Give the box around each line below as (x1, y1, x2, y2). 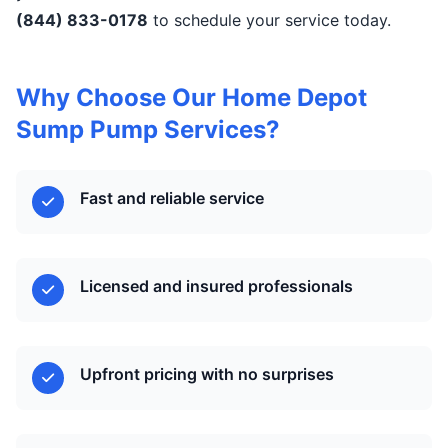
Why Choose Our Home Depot (16, 83, 367, 112)
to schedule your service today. (148, 10, 391, 30)
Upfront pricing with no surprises (80, 364, 334, 384)
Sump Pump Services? (16, 115, 280, 144)
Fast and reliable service (80, 188, 264, 208)
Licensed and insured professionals (80, 276, 353, 296)
